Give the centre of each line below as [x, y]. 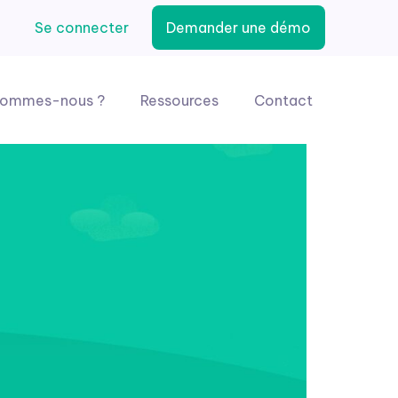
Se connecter [82, 28]
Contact [283, 100]
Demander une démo [239, 28]
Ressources [179, 100]
